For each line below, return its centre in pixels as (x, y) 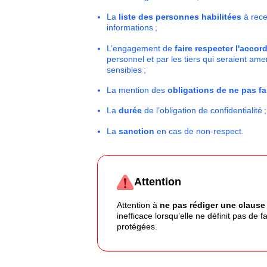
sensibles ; (126, 69)
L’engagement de (140, 48)
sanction (137, 131)
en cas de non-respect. (200, 131)
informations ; (132, 28)
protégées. (137, 226)
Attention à (138, 205)
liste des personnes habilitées (180, 17)
